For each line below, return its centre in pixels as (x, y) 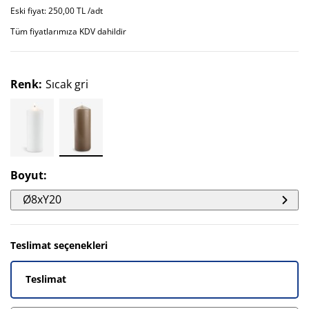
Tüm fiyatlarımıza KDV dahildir (68, 31)
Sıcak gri (67, 84)
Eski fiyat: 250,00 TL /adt (57, 11)
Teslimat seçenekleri (59, 245)
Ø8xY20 (42, 199)
